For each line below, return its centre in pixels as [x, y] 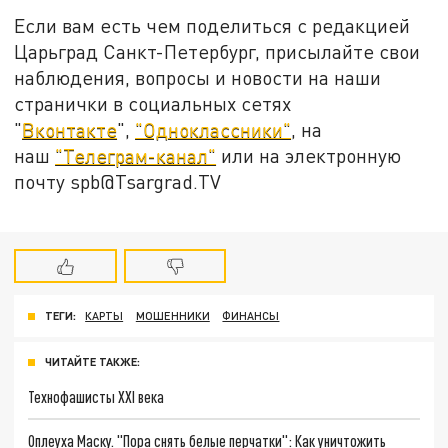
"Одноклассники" [213, 129]
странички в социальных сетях [153, 103]
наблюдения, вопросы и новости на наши [198, 77]
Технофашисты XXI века [96, 397]
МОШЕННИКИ [172, 316]
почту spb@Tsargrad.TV [118, 181]
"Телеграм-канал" [136, 155]
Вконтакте [70, 129]
